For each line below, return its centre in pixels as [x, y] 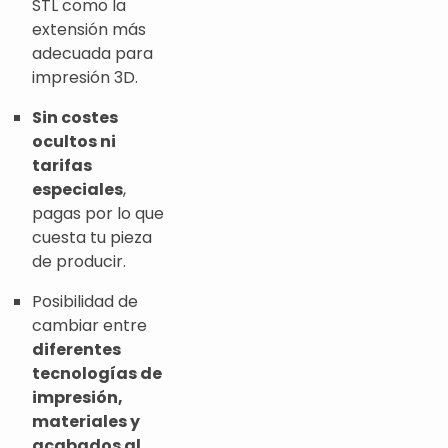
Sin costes [75, 118]
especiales [77, 190]
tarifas [62, 166]
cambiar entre [89, 326]
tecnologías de [97, 374]
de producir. [79, 262]
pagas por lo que [98, 214]
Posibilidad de [85, 302]
